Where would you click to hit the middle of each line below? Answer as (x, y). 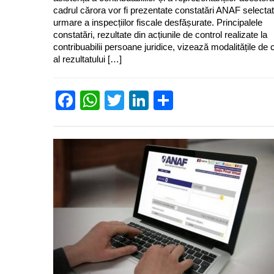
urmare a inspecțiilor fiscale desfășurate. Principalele (158, 22)
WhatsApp (145, 100)
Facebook (119, 100)
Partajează (220, 100)
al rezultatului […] (87, 59)
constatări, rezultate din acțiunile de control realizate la (160, 34)
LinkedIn (186, 100)
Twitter (153, 100)
